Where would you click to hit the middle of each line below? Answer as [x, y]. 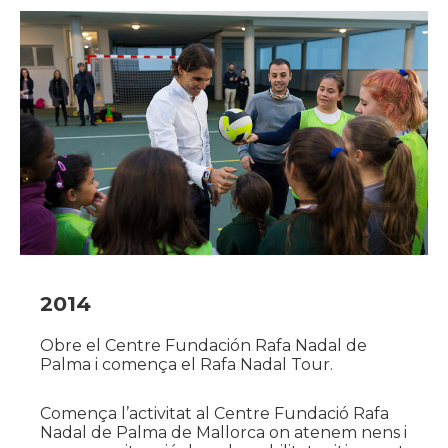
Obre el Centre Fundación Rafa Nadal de [203, 345]
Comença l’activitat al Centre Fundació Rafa [214, 413]
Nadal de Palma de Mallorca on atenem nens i [223, 432]
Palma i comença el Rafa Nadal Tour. [186, 364]
